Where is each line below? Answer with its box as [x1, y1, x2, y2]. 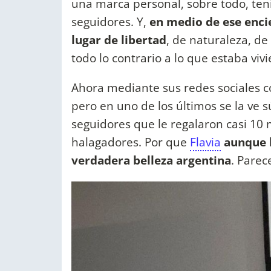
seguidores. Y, [71, 13, 146, 30]
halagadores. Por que [71, 134, 190, 151]
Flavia [190, 134, 221, 151]
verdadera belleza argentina [71, 152, 231, 169]
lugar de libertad [71, 31, 166, 48]
